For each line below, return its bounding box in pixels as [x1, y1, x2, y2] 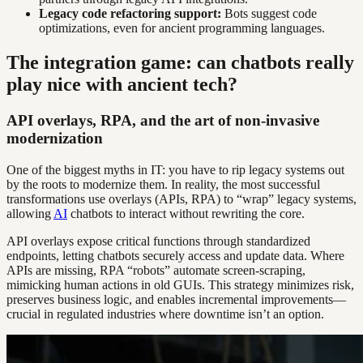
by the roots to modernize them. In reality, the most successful [6, 177, 320, 191]
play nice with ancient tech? [6, 73, 237, 95]
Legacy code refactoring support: [39, 6, 221, 21]
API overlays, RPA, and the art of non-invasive [6, 111, 319, 129]
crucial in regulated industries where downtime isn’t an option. [6, 306, 324, 321]
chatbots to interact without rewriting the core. [67, 206, 305, 220]
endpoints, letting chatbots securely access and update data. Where [6, 248, 344, 263]
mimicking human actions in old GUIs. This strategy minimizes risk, [6, 277, 354, 292]
